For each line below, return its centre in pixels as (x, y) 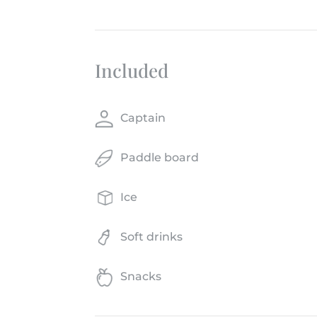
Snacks (141, 276)
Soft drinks (152, 236)
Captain (143, 117)
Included (132, 70)
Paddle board (160, 157)
